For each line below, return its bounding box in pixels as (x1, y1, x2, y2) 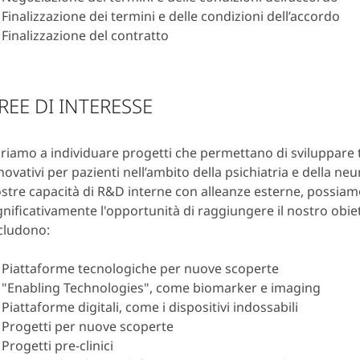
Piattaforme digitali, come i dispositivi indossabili (2, 298, 298, 317)
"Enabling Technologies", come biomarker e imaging (2, 279, 321, 297)
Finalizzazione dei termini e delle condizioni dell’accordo (2, 7, 340, 26)
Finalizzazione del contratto (2, 27, 169, 45)
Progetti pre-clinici (2, 337, 113, 355)
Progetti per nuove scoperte (2, 317, 174, 336)
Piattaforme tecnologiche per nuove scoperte (2, 260, 279, 278)
